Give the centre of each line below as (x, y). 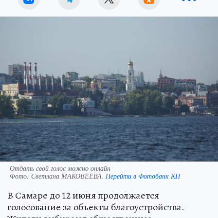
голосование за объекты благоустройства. (96, 207)
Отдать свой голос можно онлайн (60, 168)
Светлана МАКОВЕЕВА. (68, 176)
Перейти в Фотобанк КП (143, 176)
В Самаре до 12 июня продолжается (83, 195)
